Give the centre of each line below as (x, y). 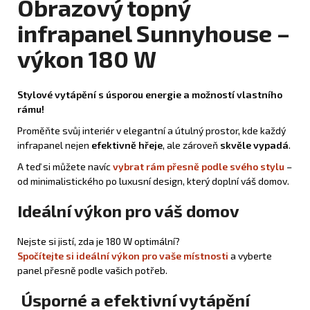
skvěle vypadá (254, 145)
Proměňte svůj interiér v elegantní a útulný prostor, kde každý (152, 131)
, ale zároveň (191, 145)
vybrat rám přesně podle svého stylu (199, 167)
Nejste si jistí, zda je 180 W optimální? (99, 241)
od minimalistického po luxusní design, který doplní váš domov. (153, 181)
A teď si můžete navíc (65, 167)
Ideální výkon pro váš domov (128, 210)
